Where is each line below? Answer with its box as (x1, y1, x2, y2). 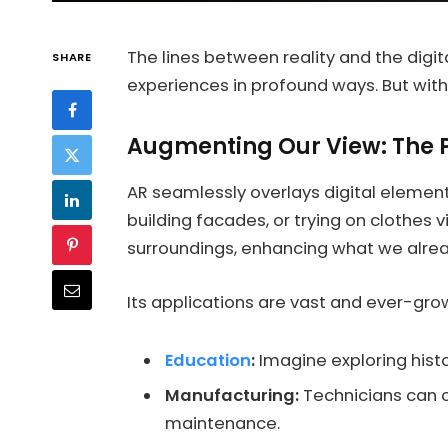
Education (165, 348, 251, 372)
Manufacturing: (165, 384, 299, 408)
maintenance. (165, 412, 280, 436)
